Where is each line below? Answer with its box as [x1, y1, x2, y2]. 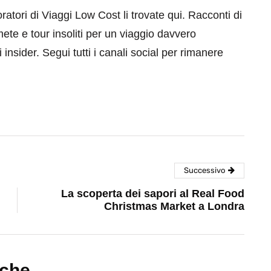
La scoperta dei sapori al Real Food [61, 188, 244, 200]
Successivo [184, 166, 225, 175]
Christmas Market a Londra [104, 200, 244, 213]
